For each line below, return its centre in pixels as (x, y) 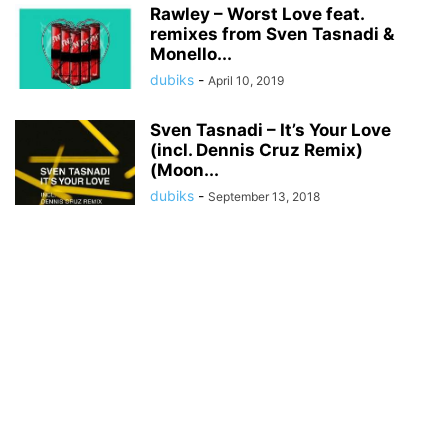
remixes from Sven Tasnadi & (272, 34)
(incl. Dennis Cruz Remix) (256, 150)
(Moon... (184, 170)
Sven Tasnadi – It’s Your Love (270, 130)
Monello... (191, 54)
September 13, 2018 (264, 196)
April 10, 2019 (246, 80)
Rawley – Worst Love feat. (257, 14)
